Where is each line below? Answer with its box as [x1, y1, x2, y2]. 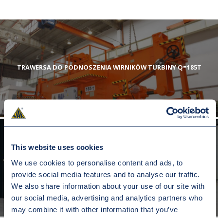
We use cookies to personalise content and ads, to [11, 158, 183, 166]
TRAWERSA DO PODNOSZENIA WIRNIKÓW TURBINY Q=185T [17, 63, 201, 72]
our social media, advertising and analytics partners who [11, 193, 202, 201]
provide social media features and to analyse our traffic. [11, 170, 200, 178]
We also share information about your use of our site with [11, 182, 205, 190]
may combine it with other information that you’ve [11, 205, 178, 213]
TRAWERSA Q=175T [79, 163, 139, 172]
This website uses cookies [11, 143, 104, 151]
